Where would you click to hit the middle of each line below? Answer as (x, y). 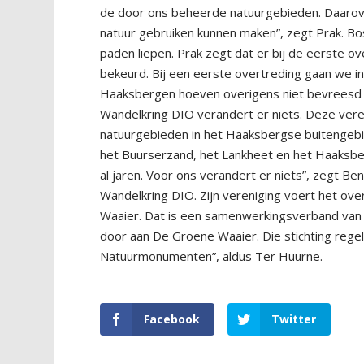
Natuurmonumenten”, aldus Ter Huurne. (212, 256)
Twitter (294, 319)
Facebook (172, 319)
